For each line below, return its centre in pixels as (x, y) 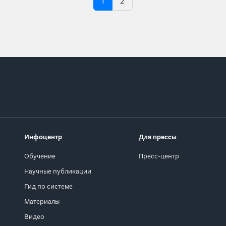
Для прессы (158, 137)
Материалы (42, 202)
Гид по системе (49, 187)
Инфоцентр (43, 137)
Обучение (40, 157)
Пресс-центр (159, 157)
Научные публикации (58, 172)
